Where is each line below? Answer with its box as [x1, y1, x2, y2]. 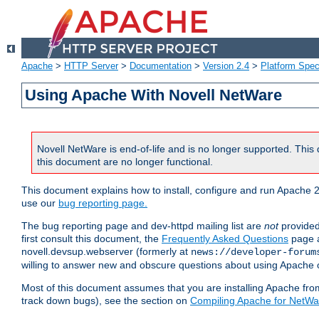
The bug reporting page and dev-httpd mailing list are [21, 220, 264, 232]
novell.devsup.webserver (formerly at [21, 246, 191, 258]
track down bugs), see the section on [21, 295, 190, 307]
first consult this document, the [21, 233, 162, 245]
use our [21, 197, 58, 209]
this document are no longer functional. [37, 156, 213, 168]
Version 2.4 [203, 61, 249, 72]
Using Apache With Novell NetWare [25, 86, 283, 105]
